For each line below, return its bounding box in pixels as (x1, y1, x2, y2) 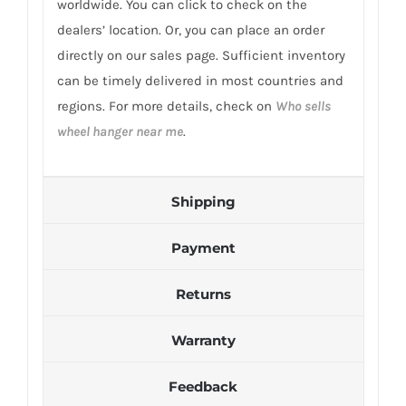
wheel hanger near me (56, 122, 183, 140)
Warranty (170, 331, 236, 349)
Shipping (170, 192, 236, 210)
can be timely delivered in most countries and (56, 72, 343, 89)
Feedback (169, 377, 237, 395)
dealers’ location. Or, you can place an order (56, 21, 324, 38)
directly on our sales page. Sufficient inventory (56, 46, 345, 63)
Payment (170, 238, 236, 256)
